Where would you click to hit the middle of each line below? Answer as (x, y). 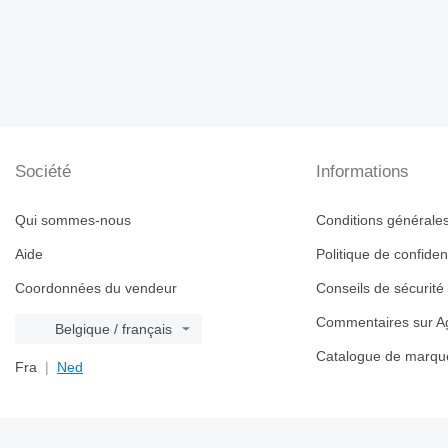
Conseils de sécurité (380, 288)
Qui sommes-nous (73, 220)
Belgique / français (113, 329)
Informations (363, 171)
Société (43, 171)
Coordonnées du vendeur (96, 288)
